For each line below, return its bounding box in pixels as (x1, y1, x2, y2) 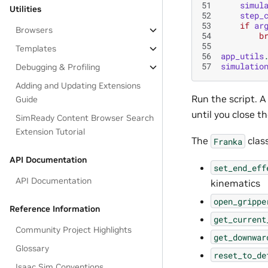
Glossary (16, 243, 50, 254)
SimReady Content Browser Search (16, 112, 154, 123)
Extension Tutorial (16, 126, 86, 137)
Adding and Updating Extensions (16, 80, 141, 91)
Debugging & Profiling (16, 62, 100, 72)
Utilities (10, 4, 41, 14)
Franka (214, 135, 242, 147)
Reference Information (10, 203, 100, 214)
